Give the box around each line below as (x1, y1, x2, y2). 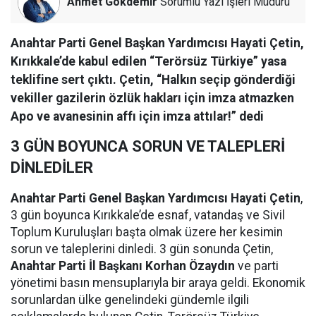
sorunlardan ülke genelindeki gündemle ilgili (11, 293, 249, 308)
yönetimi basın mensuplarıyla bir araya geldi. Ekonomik (11, 276, 305, 291)
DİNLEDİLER (11, 159, 93, 177)
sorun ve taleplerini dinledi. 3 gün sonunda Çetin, (11, 242, 273, 257)
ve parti (235, 259, 279, 274)
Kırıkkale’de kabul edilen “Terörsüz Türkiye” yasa (11, 54, 286, 69)
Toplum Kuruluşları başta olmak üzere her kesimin (11, 225, 283, 240)
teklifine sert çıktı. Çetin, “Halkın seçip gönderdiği (11, 73, 296, 87)
